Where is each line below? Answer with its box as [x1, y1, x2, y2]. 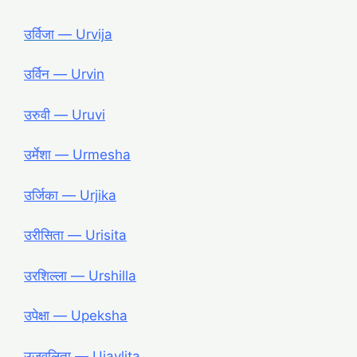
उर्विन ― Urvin [24, 66, 104, 83]
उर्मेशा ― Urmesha [24, 147, 131, 163]
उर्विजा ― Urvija [24, 25, 112, 42]
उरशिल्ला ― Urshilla [24, 267, 136, 284]
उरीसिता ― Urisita [24, 227, 127, 244]
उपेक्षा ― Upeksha [24, 308, 127, 324]
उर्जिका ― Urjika [24, 186, 116, 203]
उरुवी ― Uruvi [24, 106, 105, 123]
